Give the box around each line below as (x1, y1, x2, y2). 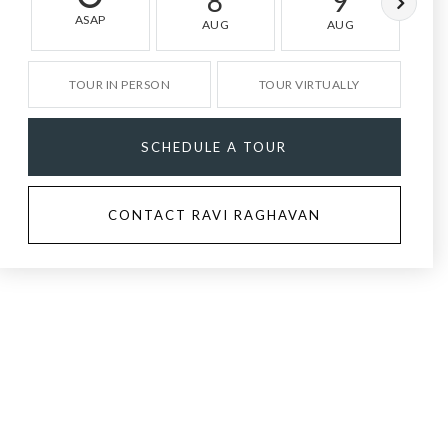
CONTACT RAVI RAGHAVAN (107, 207, 321, 223)
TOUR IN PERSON (69, 77, 171, 92)
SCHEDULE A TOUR (141, 139, 288, 155)
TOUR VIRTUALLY (258, 77, 360, 92)
